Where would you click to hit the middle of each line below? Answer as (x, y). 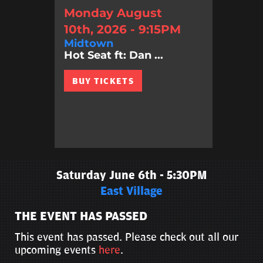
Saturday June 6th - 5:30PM (131, 175)
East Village (131, 191)
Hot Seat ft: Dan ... (113, 55)
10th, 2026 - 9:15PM (122, 30)
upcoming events (57, 250)
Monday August (113, 13)
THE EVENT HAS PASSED (81, 216)
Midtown (88, 44)
